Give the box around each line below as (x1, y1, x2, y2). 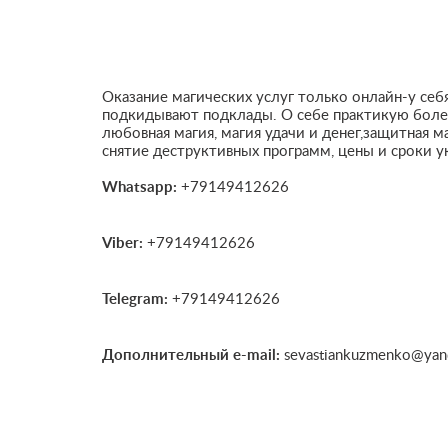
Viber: (102, 236, 143, 251)
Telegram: (102, 292, 168, 307)
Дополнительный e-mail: (102, 348, 280, 363)
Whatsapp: (102, 180, 177, 195)
